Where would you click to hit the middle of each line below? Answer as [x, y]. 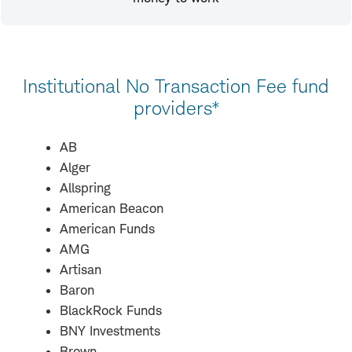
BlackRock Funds [111, 310]
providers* [176, 108]
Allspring [85, 187]
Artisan [81, 269]
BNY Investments [110, 330]
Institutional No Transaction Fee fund [176, 86]
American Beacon [112, 208]
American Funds [107, 228]
